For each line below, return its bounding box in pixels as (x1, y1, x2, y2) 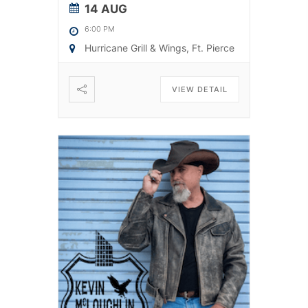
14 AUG (85, 2, 127, 16)
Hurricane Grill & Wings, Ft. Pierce (85, 42, 234, 54)
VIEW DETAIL (172, 85, 228, 95)
